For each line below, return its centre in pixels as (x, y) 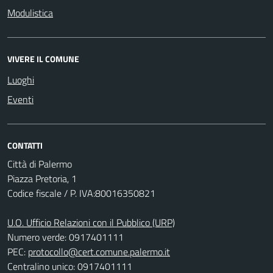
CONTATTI (25, 146)
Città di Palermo (40, 164)
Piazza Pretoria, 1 (42, 179)
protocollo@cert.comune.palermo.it (99, 252)
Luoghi (21, 80)
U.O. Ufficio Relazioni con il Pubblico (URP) (91, 223)
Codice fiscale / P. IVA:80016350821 (81, 193)
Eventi (20, 100)
